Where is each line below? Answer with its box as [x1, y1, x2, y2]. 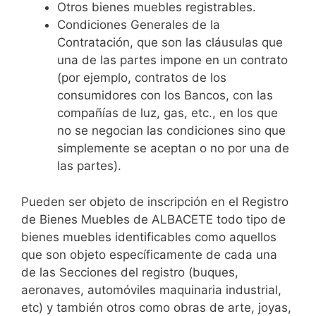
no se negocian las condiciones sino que [57, 123, 286, 138]
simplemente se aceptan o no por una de [57, 141, 289, 156]
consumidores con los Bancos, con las [57, 88, 273, 103]
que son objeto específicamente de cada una [21, 247, 277, 262]
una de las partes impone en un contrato [57, 53, 288, 68]
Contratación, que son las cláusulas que [57, 35, 283, 50]
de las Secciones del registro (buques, [21, 265, 238, 279]
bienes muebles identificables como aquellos [21, 229, 276, 244]
